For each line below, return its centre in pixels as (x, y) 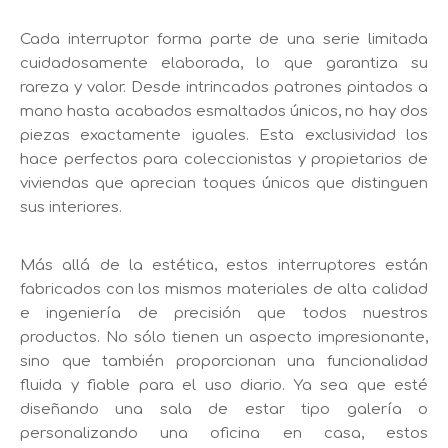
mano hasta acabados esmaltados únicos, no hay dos (224, 112)
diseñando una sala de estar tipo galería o (224, 410)
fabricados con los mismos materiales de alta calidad (224, 290)
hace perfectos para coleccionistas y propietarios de (224, 160)
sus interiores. (71, 208)
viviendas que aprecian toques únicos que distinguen (224, 184)
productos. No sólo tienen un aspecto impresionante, (224, 338)
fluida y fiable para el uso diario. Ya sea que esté (224, 386)
